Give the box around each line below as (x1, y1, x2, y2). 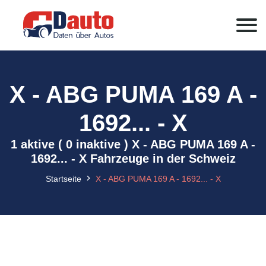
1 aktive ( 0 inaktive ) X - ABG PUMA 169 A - (11, 138, 255, 151)
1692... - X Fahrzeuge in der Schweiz (30, 152, 236, 165)
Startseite (45, 174, 81, 183)
